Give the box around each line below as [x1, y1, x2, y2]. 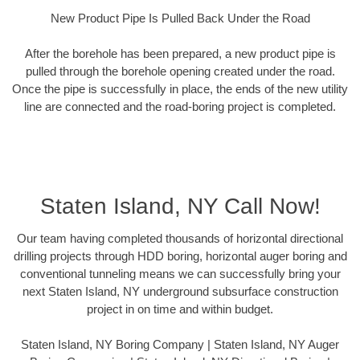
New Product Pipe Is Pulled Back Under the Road [50, 10, 310, 25]
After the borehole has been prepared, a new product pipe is [24, 47, 336, 61]
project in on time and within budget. [87, 301, 273, 316]
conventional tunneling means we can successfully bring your [19, 266, 341, 280]
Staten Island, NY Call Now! [39, 193, 321, 219]
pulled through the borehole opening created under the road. [25, 64, 335, 79]
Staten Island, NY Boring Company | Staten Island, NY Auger [21, 337, 339, 352]
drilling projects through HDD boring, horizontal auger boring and [13, 248, 347, 263]
